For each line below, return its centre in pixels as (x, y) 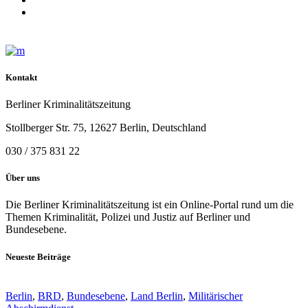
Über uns (23, 178)
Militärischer (216, 296)
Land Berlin (157, 296)
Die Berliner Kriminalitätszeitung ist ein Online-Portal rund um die (150, 205)
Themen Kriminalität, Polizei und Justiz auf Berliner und (128, 217)
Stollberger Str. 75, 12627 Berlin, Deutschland (106, 128)
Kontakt (21, 77)
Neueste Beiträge (38, 256)
